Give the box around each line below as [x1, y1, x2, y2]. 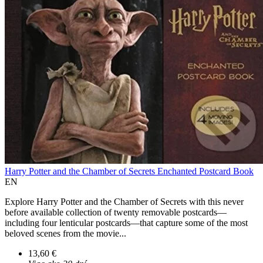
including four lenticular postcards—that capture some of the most [5, 218, 248, 228]
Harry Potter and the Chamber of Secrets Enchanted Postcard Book [5, 166, 254, 177]
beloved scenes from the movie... [5, 228, 126, 239]
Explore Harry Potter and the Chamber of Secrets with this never [5, 197, 244, 207]
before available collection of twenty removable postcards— [5, 207, 227, 218]
